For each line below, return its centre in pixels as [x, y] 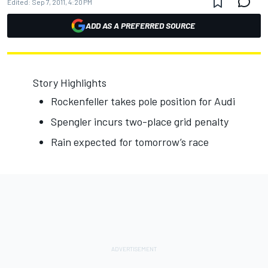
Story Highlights [70, 83]
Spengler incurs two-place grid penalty [140, 121]
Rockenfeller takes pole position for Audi [143, 101]
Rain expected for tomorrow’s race [130, 142]
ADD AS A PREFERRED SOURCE [140, 25]
